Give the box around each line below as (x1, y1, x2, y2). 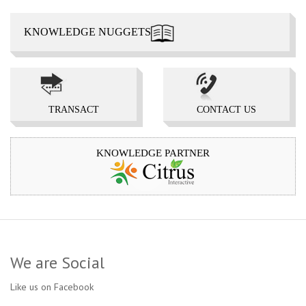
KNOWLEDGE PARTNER (96, 148, 210, 158)
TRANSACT (48, 105, 99, 115)
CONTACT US (197, 105, 256, 115)
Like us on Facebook (10, 281, 94, 293)
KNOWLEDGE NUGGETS (24, 26, 151, 38)
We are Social (10, 252, 105, 273)
